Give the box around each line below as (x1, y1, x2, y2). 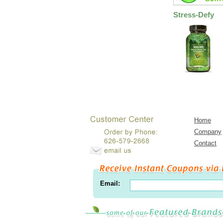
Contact (194, 139, 217, 147)
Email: (100, 180, 120, 187)
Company (194, 128, 222, 135)
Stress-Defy (173, 10, 214, 19)
